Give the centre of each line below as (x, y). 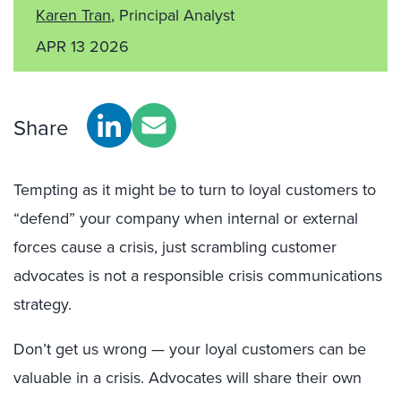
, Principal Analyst (173, 15)
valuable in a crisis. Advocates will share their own (188, 378)
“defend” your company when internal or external (186, 218)
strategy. (43, 304)
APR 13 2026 (82, 47)
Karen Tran (73, 15)
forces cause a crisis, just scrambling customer (175, 247)
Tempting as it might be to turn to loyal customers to (195, 190)
